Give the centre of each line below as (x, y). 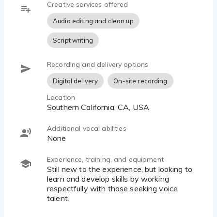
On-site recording (140, 81)
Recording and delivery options (98, 64)
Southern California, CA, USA (101, 107)
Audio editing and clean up (93, 21)
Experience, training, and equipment (105, 159)
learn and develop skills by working (108, 179)
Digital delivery (76, 81)
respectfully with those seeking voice (113, 188)
